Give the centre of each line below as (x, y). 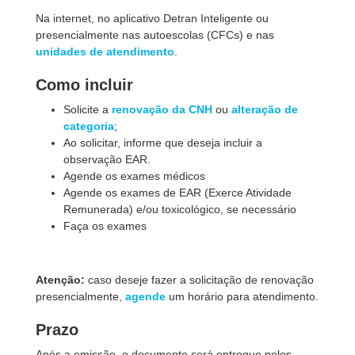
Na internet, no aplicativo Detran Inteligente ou (152, 18)
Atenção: (60, 280)
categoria (89, 126)
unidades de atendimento (105, 52)
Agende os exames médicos (134, 176)
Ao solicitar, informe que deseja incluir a (163, 143)
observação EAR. (107, 159)
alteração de (265, 109)
